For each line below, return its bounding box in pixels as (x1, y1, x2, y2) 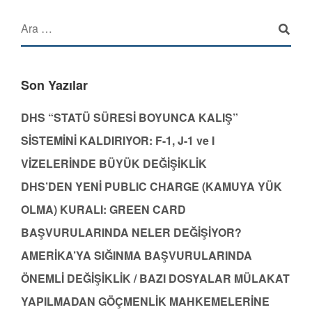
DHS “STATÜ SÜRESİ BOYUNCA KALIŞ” (21, 109, 238, 126)
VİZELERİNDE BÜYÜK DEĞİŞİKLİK (21, 155, 207, 172)
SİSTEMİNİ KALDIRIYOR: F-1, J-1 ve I (21, 132, 214, 149)
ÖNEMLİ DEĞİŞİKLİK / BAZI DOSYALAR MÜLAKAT (21, 270, 290, 287)
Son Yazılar (21, 76, 88, 95)
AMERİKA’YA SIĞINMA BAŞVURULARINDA (21, 247, 252, 264)
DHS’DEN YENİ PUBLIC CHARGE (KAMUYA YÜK (21, 178, 282, 195)
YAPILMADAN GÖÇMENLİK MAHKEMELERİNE (21, 293, 270, 310)
